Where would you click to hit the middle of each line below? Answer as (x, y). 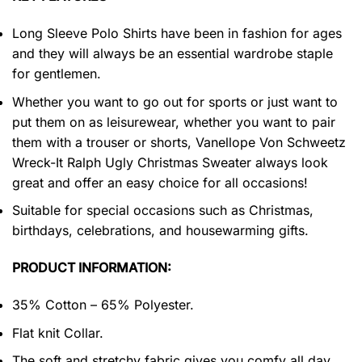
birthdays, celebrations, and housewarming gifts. (160, 231)
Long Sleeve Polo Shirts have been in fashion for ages (177, 34)
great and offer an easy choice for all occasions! (160, 182)
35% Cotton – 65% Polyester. (103, 304)
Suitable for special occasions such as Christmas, (163, 210)
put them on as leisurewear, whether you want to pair (174, 122)
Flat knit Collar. (58, 333)
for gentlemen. (57, 74)
